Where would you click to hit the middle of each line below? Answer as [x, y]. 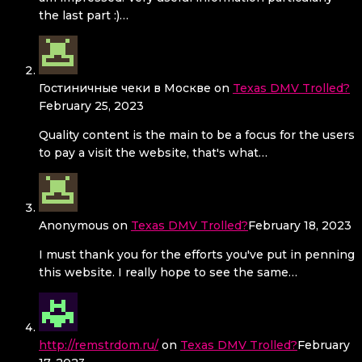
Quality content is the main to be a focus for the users [197, 135]
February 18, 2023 [300, 226]
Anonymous [74, 226]
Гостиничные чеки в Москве [125, 88]
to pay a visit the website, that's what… [153, 153]
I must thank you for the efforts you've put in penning [197, 255]
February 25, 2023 [91, 106]
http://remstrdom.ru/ [99, 345]
